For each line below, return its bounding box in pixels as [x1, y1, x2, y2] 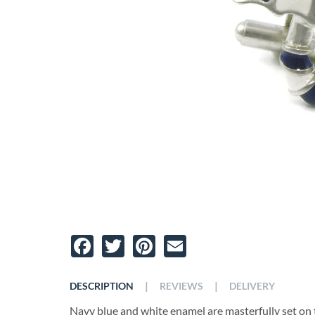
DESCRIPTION [70, 281, 134, 292]
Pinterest [157, 232, 212, 249]
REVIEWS [160, 281, 203, 292]
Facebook [95, 232, 153, 249]
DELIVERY [229, 281, 275, 292]
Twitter [126, 232, 170, 249]
